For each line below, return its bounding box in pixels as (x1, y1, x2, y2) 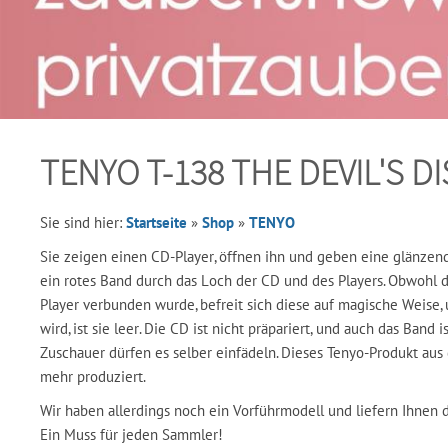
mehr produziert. (40, 367, 146, 386)
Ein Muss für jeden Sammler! (40, 425, 223, 444)
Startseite (126, 213, 187, 232)
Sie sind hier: (40, 213, 126, 232)
